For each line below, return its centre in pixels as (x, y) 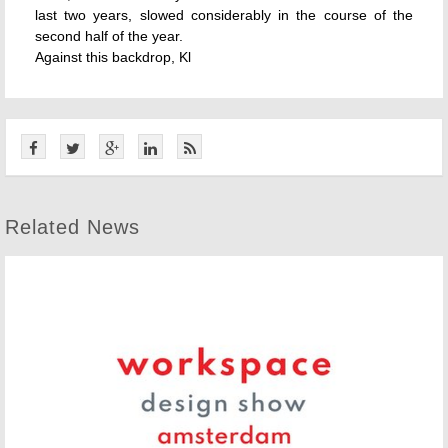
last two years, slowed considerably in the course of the (224, 15)
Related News (72, 227)
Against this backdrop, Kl (113, 57)
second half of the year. (109, 36)
